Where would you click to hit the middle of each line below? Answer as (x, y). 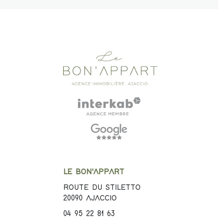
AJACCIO (101, 198)
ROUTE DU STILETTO (102, 187)
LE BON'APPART (94, 172)
